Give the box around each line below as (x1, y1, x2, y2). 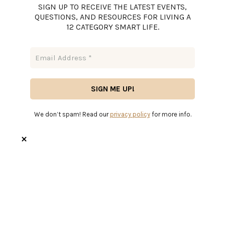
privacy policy (109, 110, 150, 118)
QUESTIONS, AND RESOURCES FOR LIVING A (34, 12, 191, 22)
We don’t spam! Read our (34, 110, 110, 118)
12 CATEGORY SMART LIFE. (66, 22, 159, 32)
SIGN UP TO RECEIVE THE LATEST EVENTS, (38, 2, 187, 12)
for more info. (150, 110, 191, 118)
